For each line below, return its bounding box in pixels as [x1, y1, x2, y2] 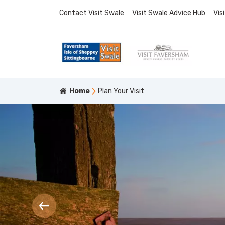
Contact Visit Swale [59, 9, 124, 17]
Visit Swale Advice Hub [132, 9, 205, 17]
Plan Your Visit [98, 87, 144, 95]
